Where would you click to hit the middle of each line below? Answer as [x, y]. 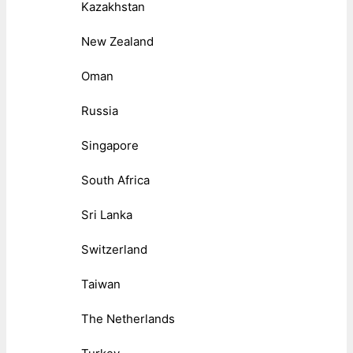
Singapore [110, 145]
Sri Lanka [107, 214]
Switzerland [114, 249]
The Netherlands [128, 318]
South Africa [115, 180]
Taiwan [101, 284]
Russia [100, 110]
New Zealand [117, 41]
